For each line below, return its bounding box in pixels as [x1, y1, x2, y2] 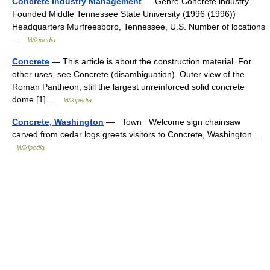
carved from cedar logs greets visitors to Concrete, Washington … [12, 130, 263, 140]
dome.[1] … [12, 95, 64, 105]
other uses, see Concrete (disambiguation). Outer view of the [12, 69, 245, 80]
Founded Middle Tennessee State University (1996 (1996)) [12, 9, 236, 19]
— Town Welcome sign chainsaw [104, 117, 240, 127]
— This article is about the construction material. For [49, 57, 251, 67]
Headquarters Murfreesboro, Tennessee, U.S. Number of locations [12, 22, 265, 32]
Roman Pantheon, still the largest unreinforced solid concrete [12, 82, 245, 92]
